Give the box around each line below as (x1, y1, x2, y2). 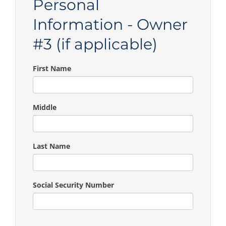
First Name (33, 63, 71, 73)
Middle (33, 102, 56, 112)
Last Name (33, 141, 70, 151)
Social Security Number (33, 180, 114, 190)
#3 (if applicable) (33, 34, 157, 53)
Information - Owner (33, 15, 188, 34)
